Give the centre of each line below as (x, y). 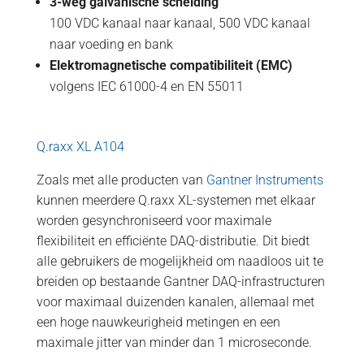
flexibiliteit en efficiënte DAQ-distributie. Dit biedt (173, 241)
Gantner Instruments (264, 180)
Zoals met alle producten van (121, 180)
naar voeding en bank (111, 44)
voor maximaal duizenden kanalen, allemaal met (175, 302)
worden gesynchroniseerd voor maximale (154, 221)
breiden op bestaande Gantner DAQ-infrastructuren (180, 282)
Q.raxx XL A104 (80, 147)
